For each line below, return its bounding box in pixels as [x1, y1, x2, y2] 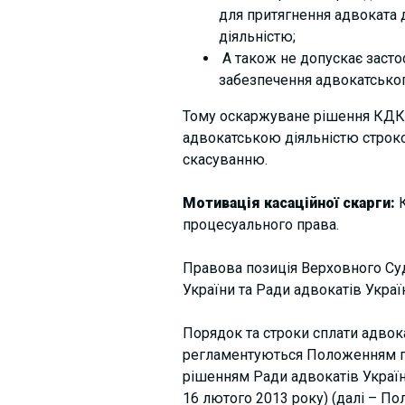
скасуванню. [182, 150, 268, 168]
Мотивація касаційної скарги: [182, 193, 395, 212]
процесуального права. [182, 215, 339, 233]
